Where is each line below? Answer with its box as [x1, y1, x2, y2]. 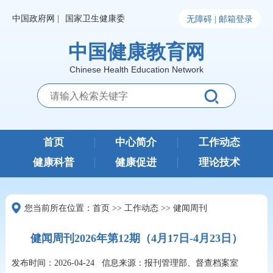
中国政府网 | [12, 14, 60, 23]
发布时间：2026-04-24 [11, 258, 94, 268]
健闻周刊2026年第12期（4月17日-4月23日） [30, 232, 243, 244]
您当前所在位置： [24, 204, 93, 213]
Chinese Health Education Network [69, 65, 204, 74]
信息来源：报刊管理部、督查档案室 [101, 258, 238, 268]
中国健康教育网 [68, 41, 205, 63]
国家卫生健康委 [65, 14, 126, 23]
